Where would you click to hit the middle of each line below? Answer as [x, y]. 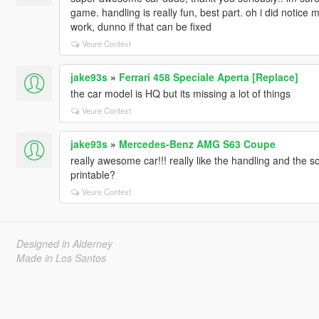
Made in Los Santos [61, 257]
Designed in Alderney [64, 243]
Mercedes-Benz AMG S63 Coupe [197, 143]
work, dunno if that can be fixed [141, 26]
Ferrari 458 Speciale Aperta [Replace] [208, 77]
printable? [93, 174]
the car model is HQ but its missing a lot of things [180, 93]
